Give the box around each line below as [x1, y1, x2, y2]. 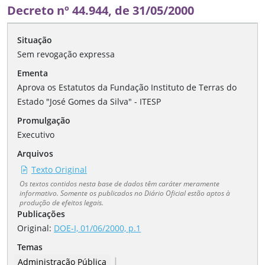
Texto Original [31, 164, 87, 176]
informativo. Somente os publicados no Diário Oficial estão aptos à [20, 188, 230, 198]
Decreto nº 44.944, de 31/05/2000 [7, 2, 194, 19]
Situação [17, 34, 52, 46]
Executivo [17, 129, 54, 141]
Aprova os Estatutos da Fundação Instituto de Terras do [17, 82, 237, 93]
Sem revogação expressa [17, 49, 115, 60]
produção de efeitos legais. [20, 198, 104, 208]
